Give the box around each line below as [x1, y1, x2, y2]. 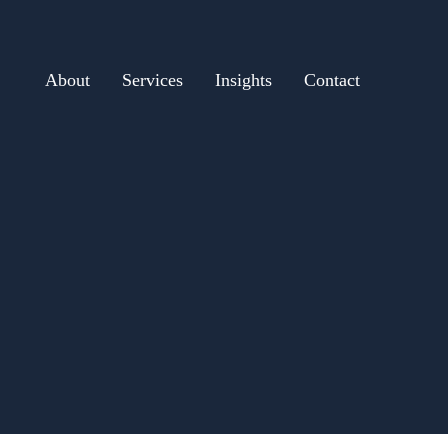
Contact [304, 70, 360, 91]
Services [122, 70, 183, 91]
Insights [215, 70, 272, 91]
